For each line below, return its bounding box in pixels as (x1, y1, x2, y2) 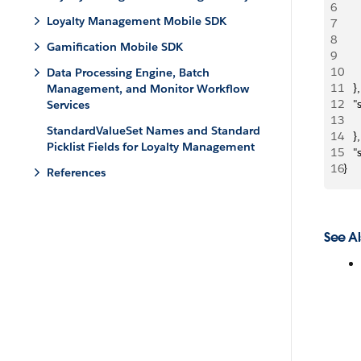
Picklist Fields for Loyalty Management (47, 139, 255, 154)
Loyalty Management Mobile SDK (47, 14, 226, 28)
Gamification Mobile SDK (47, 39, 183, 54)
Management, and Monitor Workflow (47, 81, 249, 96)
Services (47, 98, 89, 112)
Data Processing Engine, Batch (47, 65, 210, 80)
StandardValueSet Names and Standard (47, 123, 260, 138)
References (47, 165, 106, 180)
